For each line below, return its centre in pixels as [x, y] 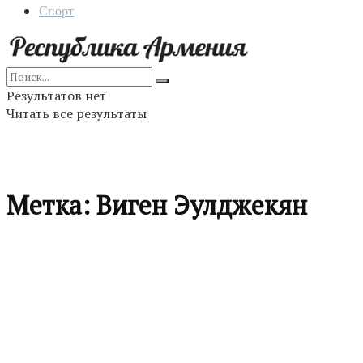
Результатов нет [56, 96]
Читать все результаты [77, 113]
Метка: [51, 205]
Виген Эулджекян [202, 205]
